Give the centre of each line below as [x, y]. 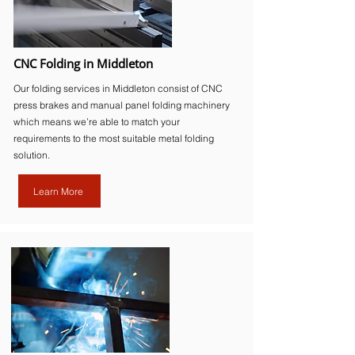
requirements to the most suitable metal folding [114, 138]
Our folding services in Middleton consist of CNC [118, 88]
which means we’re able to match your [97, 122]
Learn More [58, 191]
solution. [32, 155]
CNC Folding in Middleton [83, 63]
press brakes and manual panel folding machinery [122, 105]
